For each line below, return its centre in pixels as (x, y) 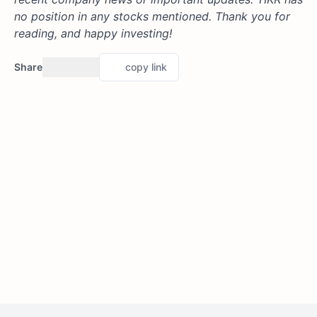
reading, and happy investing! (93, 33)
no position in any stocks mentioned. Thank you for (152, 16)
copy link (146, 67)
